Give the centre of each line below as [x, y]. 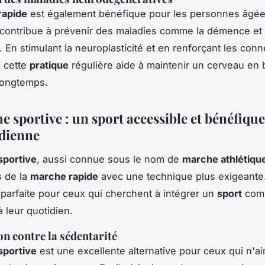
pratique [49, 65]
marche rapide [64, 177]
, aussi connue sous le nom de [109, 159]
